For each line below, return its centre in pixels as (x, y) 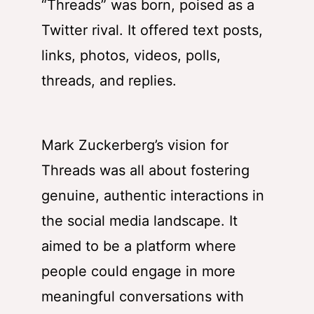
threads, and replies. (109, 81)
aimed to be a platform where (139, 246)
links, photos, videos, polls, (131, 56)
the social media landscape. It (139, 221)
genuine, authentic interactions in (153, 196)
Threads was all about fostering (145, 171)
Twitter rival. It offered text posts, (152, 30)
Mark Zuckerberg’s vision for (135, 145)
